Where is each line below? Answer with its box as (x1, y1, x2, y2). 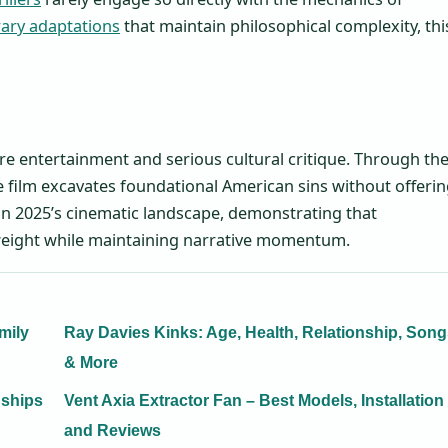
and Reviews (64, 422, 161, 440)
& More (64, 354, 118, 372)
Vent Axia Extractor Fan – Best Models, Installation (64, 392, 444, 410)
